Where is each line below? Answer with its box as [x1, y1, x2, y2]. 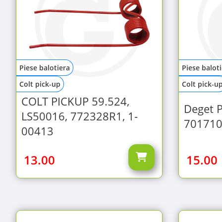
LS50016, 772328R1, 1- [21, 108, 138, 123]
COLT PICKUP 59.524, [21, 93, 129, 109]
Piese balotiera [19, 63, 70, 72]
